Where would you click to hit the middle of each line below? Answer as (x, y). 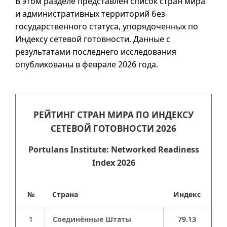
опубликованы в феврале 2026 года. (87, 64)
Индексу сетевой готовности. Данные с (93, 39)
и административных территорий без (90, 14)
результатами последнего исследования (96, 52)
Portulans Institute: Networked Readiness (113, 149)
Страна (65, 194)
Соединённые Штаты (92, 219)
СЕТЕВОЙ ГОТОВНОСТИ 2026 (113, 128)
